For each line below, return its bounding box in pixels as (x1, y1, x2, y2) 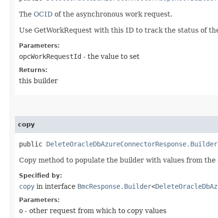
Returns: (19, 66, 48, 73)
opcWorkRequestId (19, 52, 81, 60)
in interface (35, 182, 77, 190)
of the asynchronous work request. (53, 10, 172, 18)
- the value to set (81, 52, 140, 60)
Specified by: (19, 172, 62, 179)
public (19, 140, 46, 148)
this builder (19, 76, 58, 85)
